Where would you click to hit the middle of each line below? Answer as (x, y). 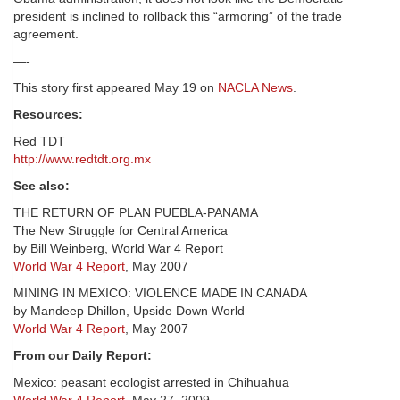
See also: (42, 186)
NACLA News (255, 88)
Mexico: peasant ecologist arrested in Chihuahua (151, 383)
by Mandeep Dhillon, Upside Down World (129, 311)
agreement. (46, 34)
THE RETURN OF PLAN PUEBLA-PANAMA (136, 213)
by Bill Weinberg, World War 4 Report (118, 249)
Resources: (48, 115)
